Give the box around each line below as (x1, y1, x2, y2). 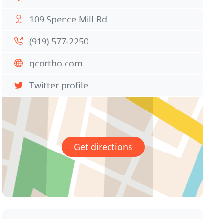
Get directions (73, 141, 132, 153)
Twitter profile (29, 79, 88, 91)
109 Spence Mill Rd (29, 13, 108, 25)
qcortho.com (29, 57, 83, 69)
